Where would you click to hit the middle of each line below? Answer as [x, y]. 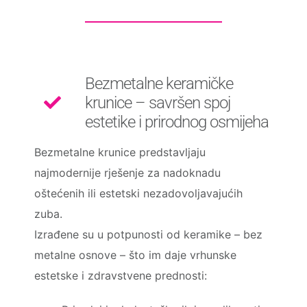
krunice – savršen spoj [157, 102]
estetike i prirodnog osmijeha [176, 122]
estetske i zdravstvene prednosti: [120, 275]
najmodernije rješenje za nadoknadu [127, 172]
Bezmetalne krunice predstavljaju [120, 152]
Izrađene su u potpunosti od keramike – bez [148, 234]
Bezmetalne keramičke [159, 83]
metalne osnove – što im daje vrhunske [135, 255]
